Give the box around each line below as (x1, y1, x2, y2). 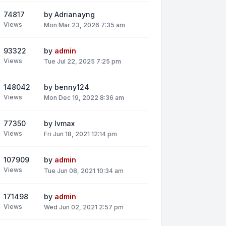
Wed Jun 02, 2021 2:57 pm (44, 203, 124, 211)
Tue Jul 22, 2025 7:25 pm (44, 58, 121, 66)
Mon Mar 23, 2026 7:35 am (44, 21, 125, 29)
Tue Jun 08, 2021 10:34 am (44, 166, 124, 175)
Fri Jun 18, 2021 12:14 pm (44, 130, 117, 138)
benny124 (54, 83, 89, 92)
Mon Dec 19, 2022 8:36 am (44, 94, 124, 102)
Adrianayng (54, 10, 95, 19)
